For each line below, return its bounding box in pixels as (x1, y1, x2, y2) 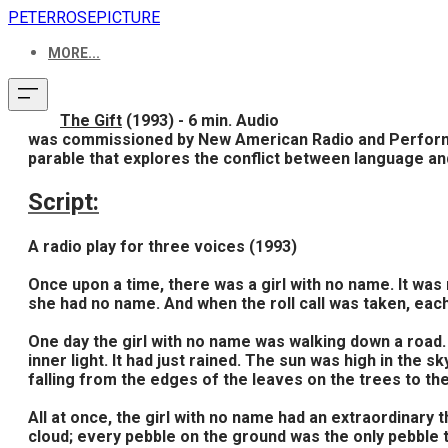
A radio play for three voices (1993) (28, 237, 297, 256)
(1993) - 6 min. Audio (122, 111, 279, 130)
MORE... (48, 45, 101, 61)
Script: (28, 188, 99, 216)
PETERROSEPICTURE (8, 8, 160, 27)
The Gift (60, 111, 122, 130)
